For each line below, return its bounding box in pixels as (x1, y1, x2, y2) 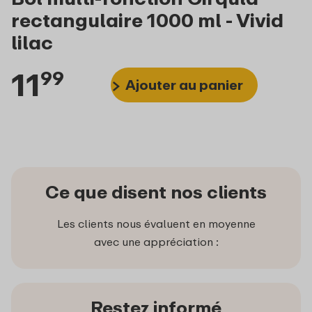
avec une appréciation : (93, 234, 219, 249)
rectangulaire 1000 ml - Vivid (11, 8, 283, 32)
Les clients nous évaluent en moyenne (56, 216, 256, 231)
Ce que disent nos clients (45, 180, 267, 203)
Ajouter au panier (125, 77, 244, 93)
